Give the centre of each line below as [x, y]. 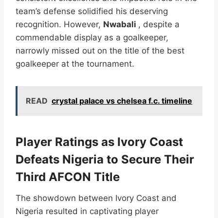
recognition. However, [59, 24]
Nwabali [121, 24]
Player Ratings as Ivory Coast [99, 142]
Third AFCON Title [68, 177]
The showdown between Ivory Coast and [96, 198]
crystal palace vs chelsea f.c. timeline [122, 100]
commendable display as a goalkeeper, [92, 37]
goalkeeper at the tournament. [75, 64]
